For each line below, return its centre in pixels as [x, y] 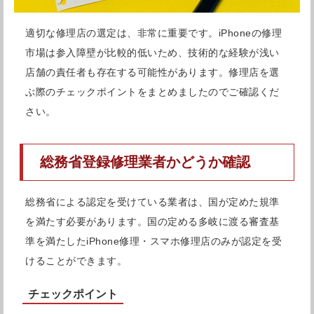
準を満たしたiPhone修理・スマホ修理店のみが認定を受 [153, 241]
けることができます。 [76, 261]
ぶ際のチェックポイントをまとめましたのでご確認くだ [152, 91]
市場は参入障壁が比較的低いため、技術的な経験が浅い [152, 52]
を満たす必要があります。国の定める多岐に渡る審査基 [152, 222]
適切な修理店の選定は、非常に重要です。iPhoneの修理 [153, 33]
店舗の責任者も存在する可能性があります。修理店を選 [152, 72]
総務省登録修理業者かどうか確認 [145, 162]
